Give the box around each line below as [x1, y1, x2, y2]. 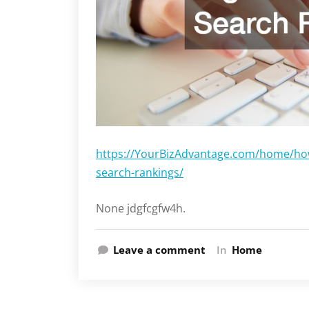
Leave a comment [113, 242, 206, 257]
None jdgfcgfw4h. [96, 200, 186, 216]
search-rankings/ [96, 164, 183, 180]
